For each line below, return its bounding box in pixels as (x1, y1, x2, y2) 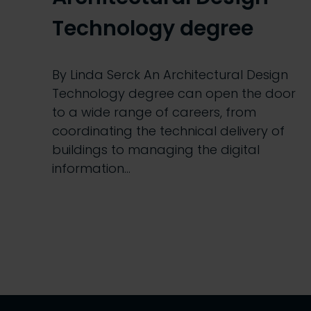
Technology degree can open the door (52, 85, 296, 103)
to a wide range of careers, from (52, 103, 256, 121)
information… (52, 160, 131, 178)
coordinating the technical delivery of (52, 122, 285, 140)
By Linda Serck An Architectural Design (52, 66, 288, 84)
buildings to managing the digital (52, 141, 260, 159)
